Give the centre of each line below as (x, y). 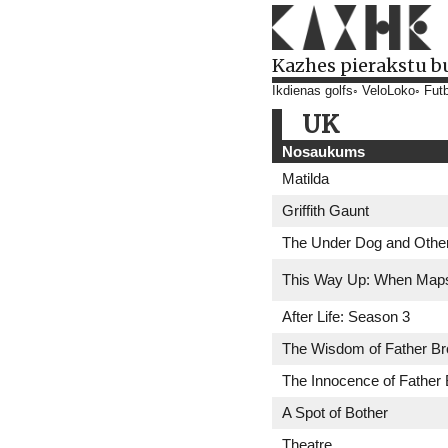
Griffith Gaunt (325, 210)
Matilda (305, 178)
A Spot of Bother (335, 412)
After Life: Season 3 (346, 316)
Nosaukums (323, 151)
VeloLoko (388, 91)
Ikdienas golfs (312, 91)
